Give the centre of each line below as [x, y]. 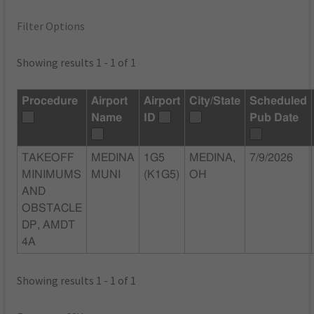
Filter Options [51, 26]
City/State [215, 101]
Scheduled [279, 101]
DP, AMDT [49, 225]
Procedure [50, 101]
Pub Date [274, 118]
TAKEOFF [48, 158]
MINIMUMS [52, 175]
